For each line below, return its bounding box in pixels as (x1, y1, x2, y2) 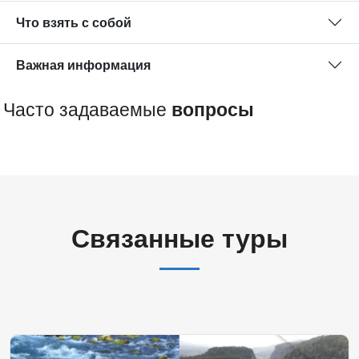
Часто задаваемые (3, 99, 171, 121)
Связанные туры (71, 224, 288, 254)
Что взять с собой (16, 15, 131, 30)
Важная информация (16, 58, 151, 72)
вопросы (171, 99, 254, 121)
